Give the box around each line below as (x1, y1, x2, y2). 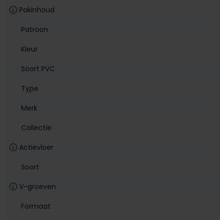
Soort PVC (21, 63, 55, 74)
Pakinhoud (19, 4, 55, 15)
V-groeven (19, 181, 56, 192)
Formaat (21, 201, 51, 211)
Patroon (21, 24, 48, 34)
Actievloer (19, 142, 54, 152)
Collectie (21, 122, 52, 133)
